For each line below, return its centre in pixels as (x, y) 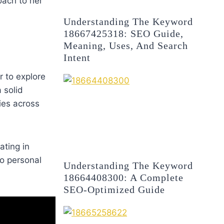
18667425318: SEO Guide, (124, 33)
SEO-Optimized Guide (114, 190)
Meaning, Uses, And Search (126, 45)
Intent (77, 57)
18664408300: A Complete (124, 178)
